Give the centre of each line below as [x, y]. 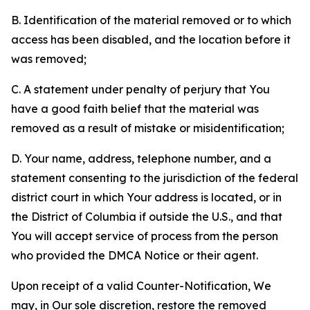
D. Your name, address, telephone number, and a [141, 158]
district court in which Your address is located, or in [146, 197]
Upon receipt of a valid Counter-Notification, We [141, 286]
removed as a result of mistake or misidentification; [148, 128]
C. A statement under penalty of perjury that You [140, 89]
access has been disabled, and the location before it [151, 39]
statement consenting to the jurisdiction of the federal [155, 178]
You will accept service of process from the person [145, 236]
